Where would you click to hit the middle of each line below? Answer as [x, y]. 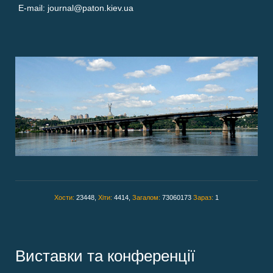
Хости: [65, 198]
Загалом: [147, 198]
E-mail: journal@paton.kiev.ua [76, 8]
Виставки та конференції [105, 256]
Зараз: [204, 198]
